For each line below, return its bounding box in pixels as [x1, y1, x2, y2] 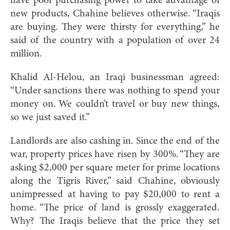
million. [10, 48, 42, 59]
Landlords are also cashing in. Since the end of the [10, 136, 220, 146]
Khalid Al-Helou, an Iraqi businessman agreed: [10, 72, 220, 83]
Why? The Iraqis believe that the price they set [10, 216, 220, 226]
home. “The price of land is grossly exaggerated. [10, 202, 220, 213]
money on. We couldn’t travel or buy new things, [10, 99, 220, 109]
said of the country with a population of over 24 [10, 35, 220, 46]
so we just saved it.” [10, 112, 90, 123]
